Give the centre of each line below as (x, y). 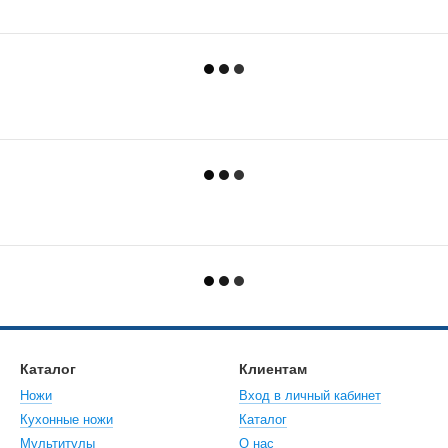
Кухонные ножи (66, 419)
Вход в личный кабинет (310, 395)
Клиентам (273, 369)
